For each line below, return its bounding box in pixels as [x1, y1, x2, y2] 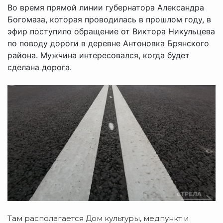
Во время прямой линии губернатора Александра [7, 2, 204, 13]
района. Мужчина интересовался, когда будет [7, 50, 190, 61]
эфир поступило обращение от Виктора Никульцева [7, 26, 215, 37]
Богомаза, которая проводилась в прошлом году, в [7, 14, 211, 25]
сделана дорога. [7, 62, 72, 73]
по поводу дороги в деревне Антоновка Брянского [7, 38, 209, 49]
